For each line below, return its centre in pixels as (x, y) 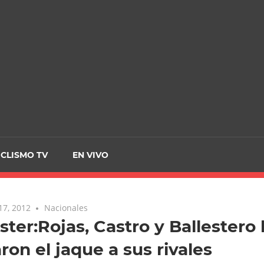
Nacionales (66, 208)
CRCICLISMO (85, 39)
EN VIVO (91, 155)
